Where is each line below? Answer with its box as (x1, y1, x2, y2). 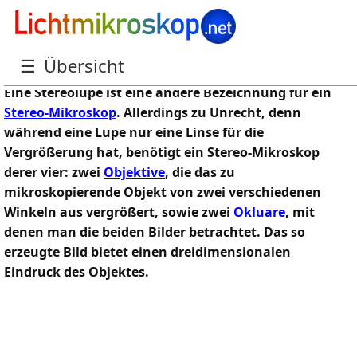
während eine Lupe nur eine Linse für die (4, 124, 264, 141)
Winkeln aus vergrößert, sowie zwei (4, 203, 233, 221)
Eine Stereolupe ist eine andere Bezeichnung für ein (4, 84, 331, 101)
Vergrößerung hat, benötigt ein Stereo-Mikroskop (4, 143, 320, 161)
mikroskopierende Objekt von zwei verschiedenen (4, 183, 321, 201)
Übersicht (44, 53, 124, 77)
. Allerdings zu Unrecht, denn (116, 104, 301, 121)
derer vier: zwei (4, 163, 104, 181)
